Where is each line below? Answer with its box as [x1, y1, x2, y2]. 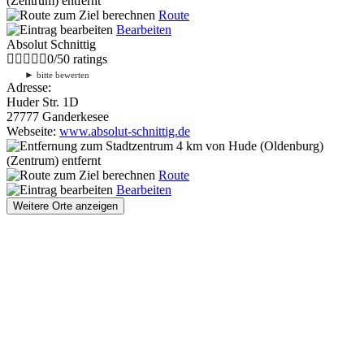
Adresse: [6, 80, 51, 94]
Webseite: [6, 123, 59, 138]
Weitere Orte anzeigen [13, 199, 118, 212]
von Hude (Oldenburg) [202, 138, 323, 153]
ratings [70, 51, 107, 66]
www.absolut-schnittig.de [59, 123, 190, 138]
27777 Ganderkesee [6, 109, 109, 123]
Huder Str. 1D [6, 94, 79, 109]
